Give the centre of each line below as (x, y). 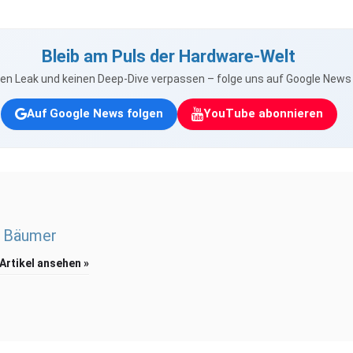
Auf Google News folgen (95, 114)
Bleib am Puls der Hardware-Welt (169, 56)
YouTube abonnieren (263, 114)
